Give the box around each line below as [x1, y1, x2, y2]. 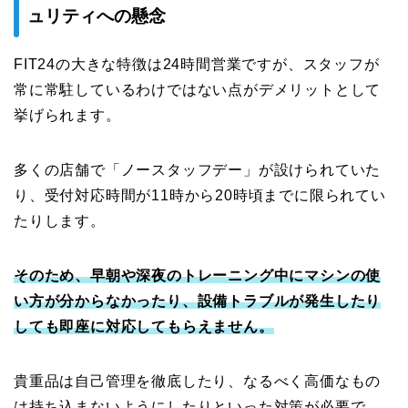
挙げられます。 [14, 107, 121, 124]
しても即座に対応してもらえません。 [14, 319, 274, 335]
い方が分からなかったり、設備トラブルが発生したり [14, 293, 382, 310]
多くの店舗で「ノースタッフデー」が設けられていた [14, 162, 382, 178]
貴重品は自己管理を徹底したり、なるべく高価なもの [14, 373, 382, 390]
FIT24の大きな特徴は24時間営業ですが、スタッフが [14, 56, 380, 73]
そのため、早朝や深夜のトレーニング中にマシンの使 [14, 268, 382, 284]
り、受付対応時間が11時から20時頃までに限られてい [14, 188, 386, 204]
